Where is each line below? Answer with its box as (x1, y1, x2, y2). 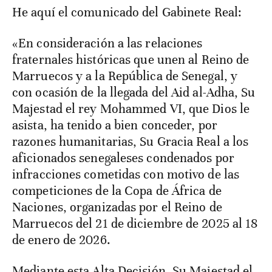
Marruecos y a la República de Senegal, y (12, 68, 238, 84)
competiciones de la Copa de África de (12, 183, 222, 199)
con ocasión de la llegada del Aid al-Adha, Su (12, 84, 256, 101)
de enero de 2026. (12, 232, 110, 248)
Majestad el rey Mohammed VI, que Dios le (12, 101, 250, 117)
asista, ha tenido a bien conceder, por (12, 117, 217, 134)
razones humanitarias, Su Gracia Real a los (12, 134, 249, 150)
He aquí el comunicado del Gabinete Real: (22, 4, 242, 21)
